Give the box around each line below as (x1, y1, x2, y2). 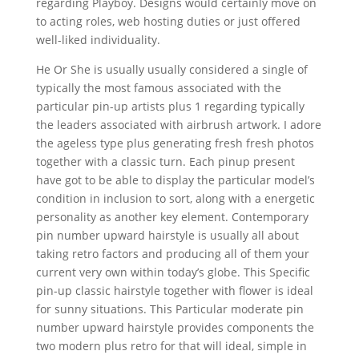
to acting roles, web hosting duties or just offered (35, 14, 301, 29)
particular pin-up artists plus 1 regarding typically (35, 99, 305, 114)
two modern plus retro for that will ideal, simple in (35, 338, 307, 353)
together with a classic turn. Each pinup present (35, 154, 295, 169)
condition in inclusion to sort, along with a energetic (35, 191, 315, 206)
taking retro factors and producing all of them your (35, 246, 309, 261)
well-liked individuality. (35, 32, 160, 47)
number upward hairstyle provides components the (35, 320, 314, 335)
